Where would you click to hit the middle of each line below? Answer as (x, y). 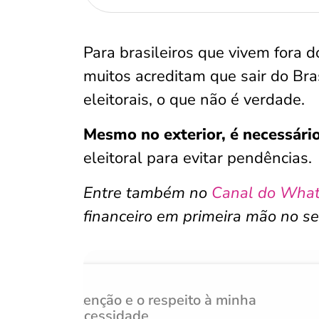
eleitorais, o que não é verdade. (194, 100)
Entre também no (147, 193)
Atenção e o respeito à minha (162, 300)
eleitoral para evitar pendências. (198, 158)
